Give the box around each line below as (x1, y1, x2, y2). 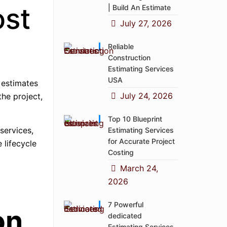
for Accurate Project (108, 137, 175, 145)
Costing (108, 148, 134, 157)
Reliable (108, 42, 134, 51)
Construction (108, 53, 150, 62)
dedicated (108, 211, 142, 220)
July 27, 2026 (120, 18, 172, 28)
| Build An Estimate (108, 3, 171, 12)
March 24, (120, 163, 159, 173)
